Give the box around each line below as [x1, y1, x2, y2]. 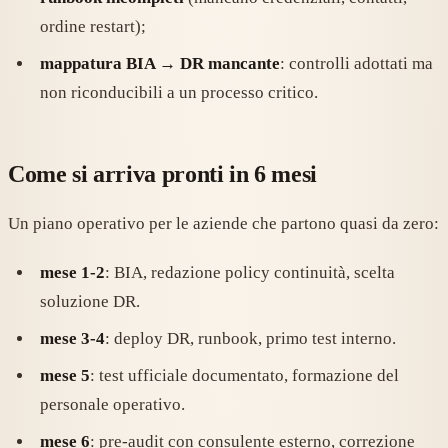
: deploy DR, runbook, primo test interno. [105, 329, 396, 349]
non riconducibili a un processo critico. [40, 83, 318, 103]
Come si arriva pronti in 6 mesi [8, 161, 317, 188]
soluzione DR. [40, 292, 140, 312]
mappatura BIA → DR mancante [40, 54, 280, 74]
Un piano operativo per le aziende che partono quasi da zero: [8, 214, 439, 234]
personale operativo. [40, 395, 185, 415]
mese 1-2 [40, 263, 105, 283]
